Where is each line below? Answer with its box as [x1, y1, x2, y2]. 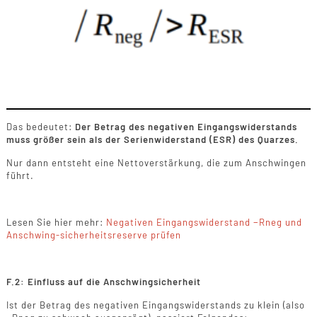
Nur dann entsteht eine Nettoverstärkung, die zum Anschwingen [6, 156, 306, 168]
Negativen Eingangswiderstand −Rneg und [105, 216, 302, 228]
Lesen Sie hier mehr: [6, 216, 106, 228]
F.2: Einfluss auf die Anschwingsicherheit [6, 275, 201, 287]
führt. [6, 169, 34, 181]
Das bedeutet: [6, 120, 75, 132]
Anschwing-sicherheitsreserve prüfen [6, 229, 181, 241]
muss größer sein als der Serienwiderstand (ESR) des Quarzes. [6, 133, 299, 145]
